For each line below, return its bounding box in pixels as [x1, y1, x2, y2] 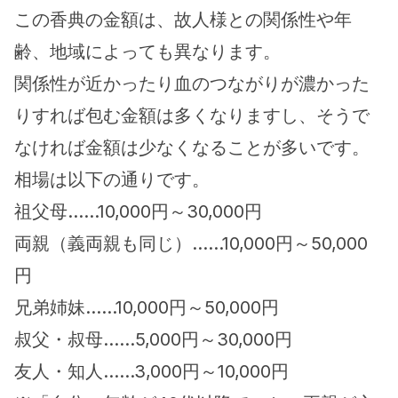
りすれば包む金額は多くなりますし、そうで [14, 105, 370, 126]
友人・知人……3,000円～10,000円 [14, 361, 289, 382]
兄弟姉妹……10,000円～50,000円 [14, 297, 279, 318]
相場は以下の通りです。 [14, 169, 210, 190]
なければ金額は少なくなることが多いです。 [14, 137, 370, 158]
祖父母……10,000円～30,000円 [14, 201, 262, 222]
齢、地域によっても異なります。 [14, 41, 281, 62]
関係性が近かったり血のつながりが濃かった [14, 73, 370, 94]
